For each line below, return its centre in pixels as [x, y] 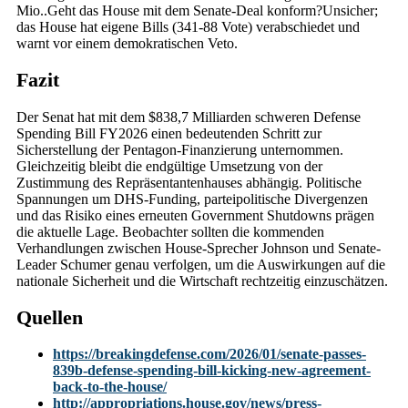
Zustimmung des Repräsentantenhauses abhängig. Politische [189, 182]
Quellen [50, 317]
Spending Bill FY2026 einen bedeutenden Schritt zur [169, 133]
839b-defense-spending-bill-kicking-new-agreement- [212, 370]
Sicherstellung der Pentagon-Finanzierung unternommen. [180, 149]
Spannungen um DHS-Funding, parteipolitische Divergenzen [192, 199]
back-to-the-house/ [110, 387]
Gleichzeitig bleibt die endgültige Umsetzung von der [169, 166]
